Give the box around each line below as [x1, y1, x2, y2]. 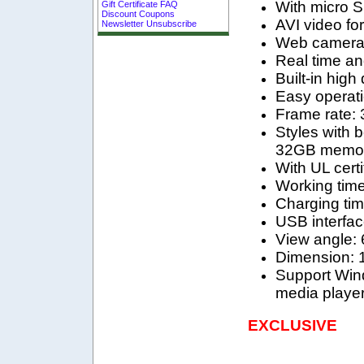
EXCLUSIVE [248, 316, 337, 334]
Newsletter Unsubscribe [102, 18, 197, 28]
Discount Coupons [102, 8, 175, 19]
